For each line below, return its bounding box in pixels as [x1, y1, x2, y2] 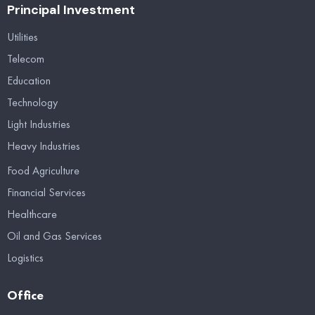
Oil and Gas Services [7, 229, 102, 244]
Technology [7, 94, 58, 110]
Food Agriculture [7, 163, 79, 179]
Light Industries [7, 116, 70, 131]
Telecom [7, 51, 44, 66]
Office [7, 286, 44, 303]
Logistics [7, 250, 44, 266]
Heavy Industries [7, 138, 80, 153]
